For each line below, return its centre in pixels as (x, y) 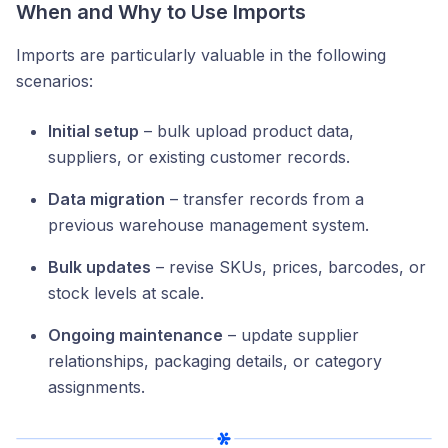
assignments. (96, 387)
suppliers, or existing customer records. (199, 157)
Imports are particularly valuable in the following (201, 55)
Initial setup (93, 131)
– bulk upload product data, (246, 131)
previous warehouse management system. (208, 225)
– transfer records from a (264, 199)
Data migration (106, 199)
